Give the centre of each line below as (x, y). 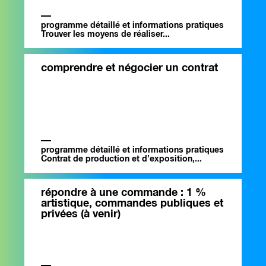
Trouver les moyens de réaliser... (105, 35)
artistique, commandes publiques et (132, 204)
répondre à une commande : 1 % (123, 193)
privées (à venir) (81, 215)
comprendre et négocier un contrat (129, 69)
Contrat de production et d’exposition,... (121, 159)
